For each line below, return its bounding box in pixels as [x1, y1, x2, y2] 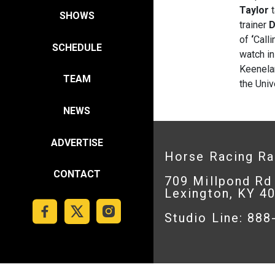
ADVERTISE [50, 136, 103, 149]
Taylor [239, 4, 269, 16]
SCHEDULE [52, 41, 102, 53]
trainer [239, 19, 269, 31]
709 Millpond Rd [165, 174, 273, 188]
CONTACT [53, 168, 101, 180]
